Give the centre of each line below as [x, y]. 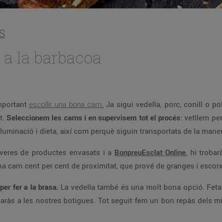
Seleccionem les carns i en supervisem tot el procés [93, 117]
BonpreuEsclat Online [150, 152]
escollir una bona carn [65, 104]
